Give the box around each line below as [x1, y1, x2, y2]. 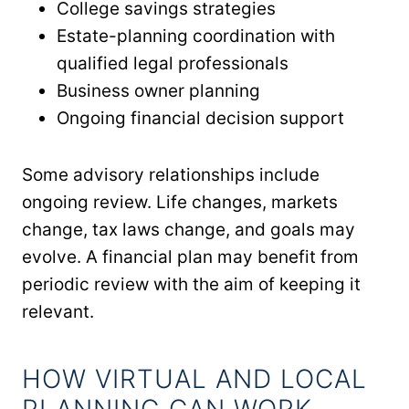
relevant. [22, 300, 94, 322]
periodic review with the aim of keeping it [22, 273, 361, 295]
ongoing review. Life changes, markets [22, 191, 338, 213]
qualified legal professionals [57, 52, 288, 74]
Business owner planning [57, 79, 260, 101]
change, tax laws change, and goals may [22, 218, 355, 240]
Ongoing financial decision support [57, 107, 344, 129]
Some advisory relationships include [22, 163, 320, 185]
